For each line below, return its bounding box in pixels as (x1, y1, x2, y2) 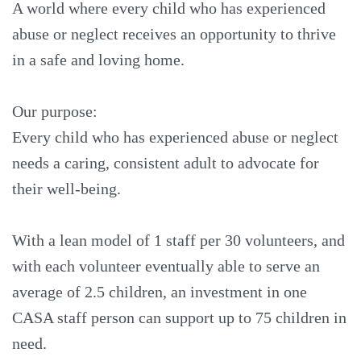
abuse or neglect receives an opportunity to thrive (12, 24, 336, 43)
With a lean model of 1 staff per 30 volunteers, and (12, 230, 345, 249)
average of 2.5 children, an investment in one (12, 282, 307, 301)
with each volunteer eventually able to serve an (12, 256, 320, 275)
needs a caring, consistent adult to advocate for (12, 153, 319, 172)
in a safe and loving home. (12, 50, 185, 68)
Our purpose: (12, 102, 98, 120)
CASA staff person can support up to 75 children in (12, 308, 346, 326)
